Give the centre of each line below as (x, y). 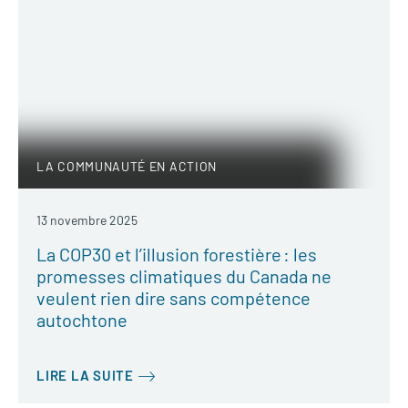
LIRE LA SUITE (85, 376)
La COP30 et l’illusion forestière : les (177, 255)
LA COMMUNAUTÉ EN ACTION (127, 167)
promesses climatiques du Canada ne (184, 276)
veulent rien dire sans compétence (173, 298)
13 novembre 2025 (87, 220)
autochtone (82, 320)
